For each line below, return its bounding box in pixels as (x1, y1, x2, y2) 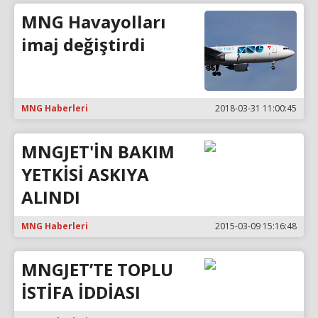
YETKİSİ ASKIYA (21, 162, 149, 186)
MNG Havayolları (21, 10, 166, 33)
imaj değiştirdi (21, 33, 146, 56)
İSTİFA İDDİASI (21, 280, 141, 304)
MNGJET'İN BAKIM (21, 139, 175, 163)
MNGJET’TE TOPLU (21, 257, 173, 281)
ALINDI (21, 185, 80, 209)
